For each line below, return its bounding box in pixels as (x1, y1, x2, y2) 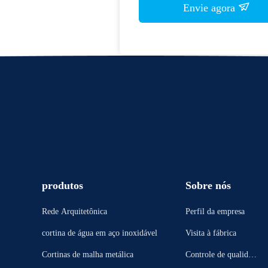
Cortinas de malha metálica (42, 250, 133, 259)
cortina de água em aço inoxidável (42, 229, 157, 237)
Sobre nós (185, 179, 231, 191)
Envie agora (183, 2, 238, 14)
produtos (42, 179, 83, 191)
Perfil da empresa (185, 207, 245, 216)
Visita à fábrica (185, 229, 236, 237)
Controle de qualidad (185, 250, 256, 259)
